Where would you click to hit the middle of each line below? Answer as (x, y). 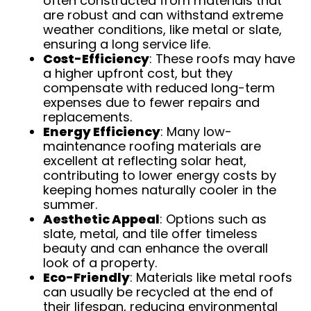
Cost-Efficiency (96, 59)
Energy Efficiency (102, 132)
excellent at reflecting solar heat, (145, 161)
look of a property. (100, 263)
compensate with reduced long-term (159, 88)
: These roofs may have (222, 59)
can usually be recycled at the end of (159, 292)
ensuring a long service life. (127, 44)
